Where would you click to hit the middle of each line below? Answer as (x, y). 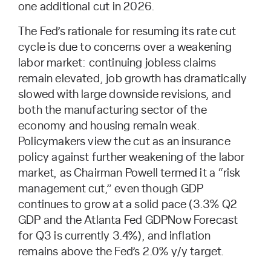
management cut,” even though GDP (111, 189)
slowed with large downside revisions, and (125, 94)
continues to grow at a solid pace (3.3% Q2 (128, 204)
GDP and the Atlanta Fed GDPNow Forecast (128, 220)
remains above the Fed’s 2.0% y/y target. (122, 252)
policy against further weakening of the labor (132, 157)
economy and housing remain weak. (109, 126)
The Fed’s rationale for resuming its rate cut (127, 31)
